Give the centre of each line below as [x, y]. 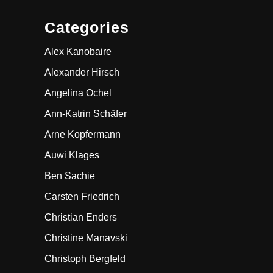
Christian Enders [81, 217]
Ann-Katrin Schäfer [86, 113]
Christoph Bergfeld [85, 258]
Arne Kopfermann [83, 134]
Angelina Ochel [78, 93]
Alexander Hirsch [82, 72]
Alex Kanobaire [78, 51]
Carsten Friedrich [82, 196]
